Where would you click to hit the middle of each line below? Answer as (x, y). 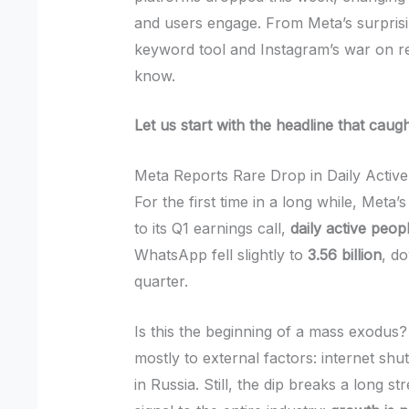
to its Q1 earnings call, (213, 228)
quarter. (162, 281)
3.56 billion (345, 254)
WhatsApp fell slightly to (221, 254)
